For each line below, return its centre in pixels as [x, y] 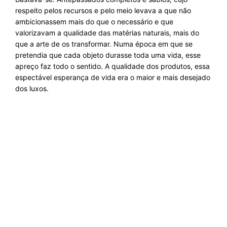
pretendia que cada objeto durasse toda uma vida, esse [108, 55]
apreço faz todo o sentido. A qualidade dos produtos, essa [112, 66]
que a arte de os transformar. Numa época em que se [104, 44]
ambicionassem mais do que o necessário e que [94, 22]
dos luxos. [32, 88]
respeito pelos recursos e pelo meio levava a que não [103, 10]
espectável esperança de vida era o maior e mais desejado [113, 77]
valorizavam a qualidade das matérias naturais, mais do [107, 33]
